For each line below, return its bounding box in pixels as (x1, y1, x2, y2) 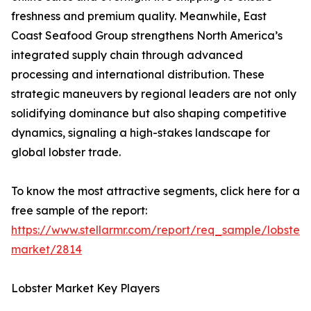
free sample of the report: (11, 203, 147, 217)
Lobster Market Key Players (11, 280, 160, 295)
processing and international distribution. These (11, 67, 264, 81)
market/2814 (11, 242, 82, 256)
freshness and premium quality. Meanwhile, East (11, 8, 267, 23)
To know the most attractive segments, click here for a (11, 183, 300, 198)
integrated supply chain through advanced (11, 47, 243, 62)
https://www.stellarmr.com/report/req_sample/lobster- (11, 222, 309, 237)
